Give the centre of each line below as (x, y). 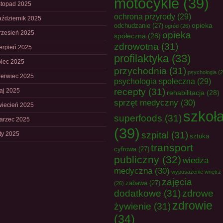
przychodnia (140, 71)
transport (172, 148)
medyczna (133, 171)
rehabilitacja (186, 93)
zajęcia (177, 182)
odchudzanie (132, 26)
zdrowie (192, 206)
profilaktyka (141, 58)
